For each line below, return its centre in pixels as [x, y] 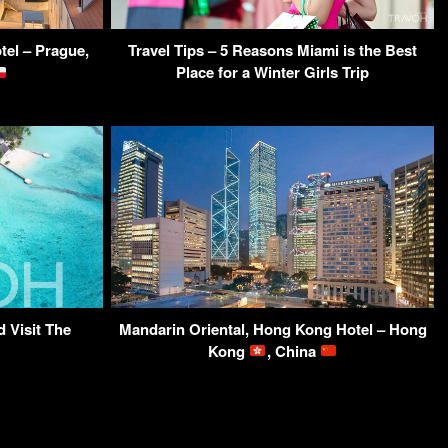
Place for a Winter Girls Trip [272, 72]
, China [293, 350]
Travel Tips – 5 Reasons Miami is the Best [272, 50]
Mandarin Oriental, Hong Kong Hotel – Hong [272, 328]
